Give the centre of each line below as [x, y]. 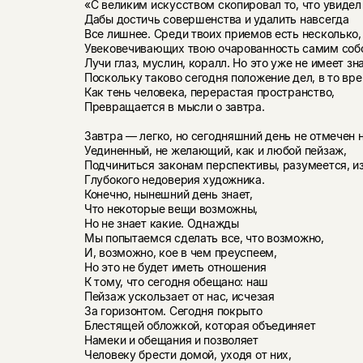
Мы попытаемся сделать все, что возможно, [204, 238]
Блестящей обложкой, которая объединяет [200, 326]
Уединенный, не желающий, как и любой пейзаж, [215, 151]
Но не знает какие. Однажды [161, 224]
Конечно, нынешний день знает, [168, 194]
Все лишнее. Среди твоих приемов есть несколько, [222, 34]
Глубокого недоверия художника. [174, 180]
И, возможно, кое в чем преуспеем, [180, 253]
